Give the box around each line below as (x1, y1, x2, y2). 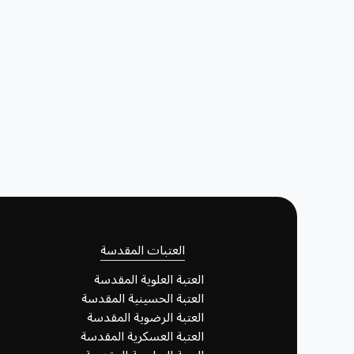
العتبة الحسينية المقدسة (81, 284, 205, 312)
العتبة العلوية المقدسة (94, 265, 205, 293)
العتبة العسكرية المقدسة (81, 322, 205, 350)
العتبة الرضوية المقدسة (87, 303, 205, 331)
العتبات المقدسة (100, 236, 185, 264)
